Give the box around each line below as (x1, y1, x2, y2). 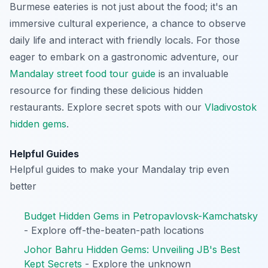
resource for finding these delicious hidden (10, 84, 203, 96)
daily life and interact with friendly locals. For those (10, 33, 240, 46)
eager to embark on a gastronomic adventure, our (10, 50, 239, 63)
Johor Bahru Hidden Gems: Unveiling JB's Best (24, 243, 240, 255)
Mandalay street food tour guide (10, 67, 156, 80)
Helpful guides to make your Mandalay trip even (10, 163, 229, 175)
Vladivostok (205, 100, 257, 113)
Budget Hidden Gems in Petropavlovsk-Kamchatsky (24, 209, 258, 222)
